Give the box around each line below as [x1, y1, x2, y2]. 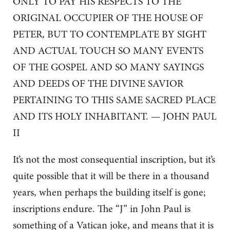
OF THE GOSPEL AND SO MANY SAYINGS [13, 60, 204, 74]
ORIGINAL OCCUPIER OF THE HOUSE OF [13, 11, 203, 25]
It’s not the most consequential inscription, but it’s [13, 152, 215, 167]
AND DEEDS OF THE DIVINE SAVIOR [13, 76, 183, 91]
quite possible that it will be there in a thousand [13, 169, 209, 183]
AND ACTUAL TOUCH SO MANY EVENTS [13, 44, 203, 58]
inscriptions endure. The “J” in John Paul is [13, 202, 190, 216]
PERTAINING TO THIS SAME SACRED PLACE [13, 93, 216, 107]
